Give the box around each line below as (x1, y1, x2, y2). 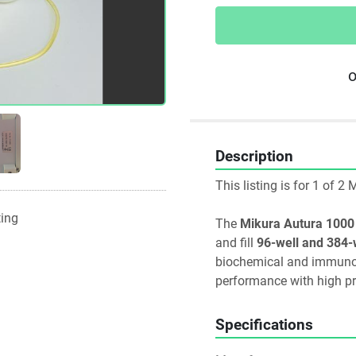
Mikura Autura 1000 (240, 216, 354, 231)
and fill (215, 235, 257, 250)
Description (215, 148, 293, 165)
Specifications (215, 316, 313, 334)
